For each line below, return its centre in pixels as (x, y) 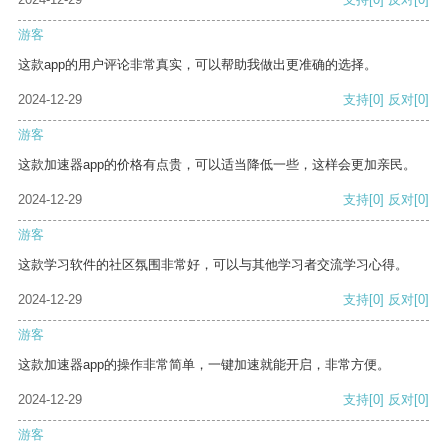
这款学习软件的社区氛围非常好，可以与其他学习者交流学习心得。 (213, 265)
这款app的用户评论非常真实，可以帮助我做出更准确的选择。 (197, 65)
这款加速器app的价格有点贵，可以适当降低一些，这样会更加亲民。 (217, 165)
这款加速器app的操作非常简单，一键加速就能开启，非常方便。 (204, 365)
